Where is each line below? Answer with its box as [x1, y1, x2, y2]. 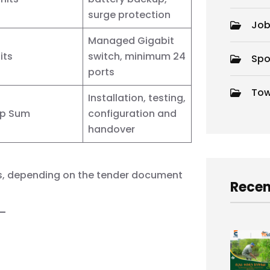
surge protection [88, 7, 171, 22]
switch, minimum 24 [88, 49, 186, 63]
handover [88, 122, 135, 136]
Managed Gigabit [88, 33, 174, 48]
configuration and [88, 106, 177, 121]
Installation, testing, [88, 90, 186, 105]
